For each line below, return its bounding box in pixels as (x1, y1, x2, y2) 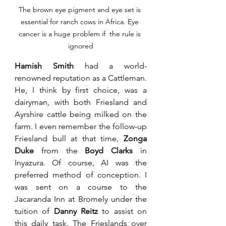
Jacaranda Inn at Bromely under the (15, 194, 147, 204)
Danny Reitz (53, 206, 98, 216)
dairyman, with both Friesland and (15, 97, 147, 107)
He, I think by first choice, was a (15, 85, 147, 95)
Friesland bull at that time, (15, 133, 124, 143)
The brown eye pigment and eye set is (19, 5, 143, 14)
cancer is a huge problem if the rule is (19, 29, 143, 38)
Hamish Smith (15, 61, 74, 71)
